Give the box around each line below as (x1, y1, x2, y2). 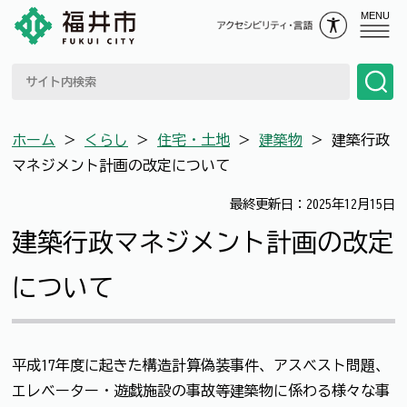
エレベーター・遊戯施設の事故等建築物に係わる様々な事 (12, 382, 390, 398)
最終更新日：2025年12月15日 (230, 197, 395, 211)
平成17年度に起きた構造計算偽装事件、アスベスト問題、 (12, 357, 390, 372)
